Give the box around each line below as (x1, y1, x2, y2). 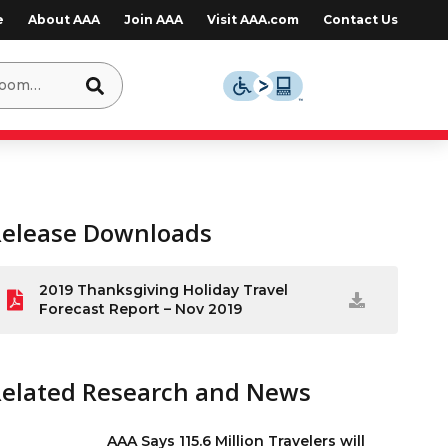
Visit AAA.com (206, 12, 299, 27)
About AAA (27, 12, 100, 27)
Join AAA (123, 12, 183, 27)
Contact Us (322, 12, 398, 27)
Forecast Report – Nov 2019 (39, 300, 243, 318)
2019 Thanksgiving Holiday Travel (39, 281, 289, 299)
